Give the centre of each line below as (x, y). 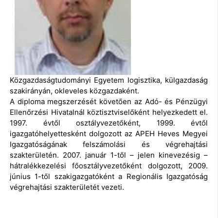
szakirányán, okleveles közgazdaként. (74, 91)
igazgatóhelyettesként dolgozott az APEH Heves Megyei (109, 134)
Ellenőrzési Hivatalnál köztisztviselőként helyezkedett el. (109, 112)
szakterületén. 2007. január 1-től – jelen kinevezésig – (109, 155)
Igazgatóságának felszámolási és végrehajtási (109, 145)
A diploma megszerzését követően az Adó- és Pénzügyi (109, 102)
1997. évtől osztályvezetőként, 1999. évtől (109, 123)
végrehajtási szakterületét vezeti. (67, 187)
